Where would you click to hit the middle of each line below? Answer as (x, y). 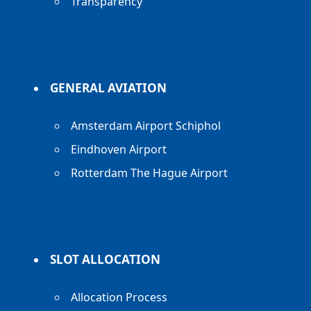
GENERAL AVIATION (109, 88)
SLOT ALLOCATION (106, 259)
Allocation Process (119, 297)
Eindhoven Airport (119, 149)
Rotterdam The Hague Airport (150, 173)
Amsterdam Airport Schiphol (146, 126)
